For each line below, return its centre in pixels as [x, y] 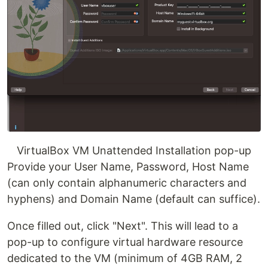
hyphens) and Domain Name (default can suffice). [134, 199]
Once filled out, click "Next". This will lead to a [123, 226]
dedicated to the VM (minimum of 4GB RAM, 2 [125, 258]
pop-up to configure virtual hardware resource [125, 242]
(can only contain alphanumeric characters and [127, 183]
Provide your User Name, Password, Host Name [128, 167]
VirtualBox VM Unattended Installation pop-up [134, 151]
